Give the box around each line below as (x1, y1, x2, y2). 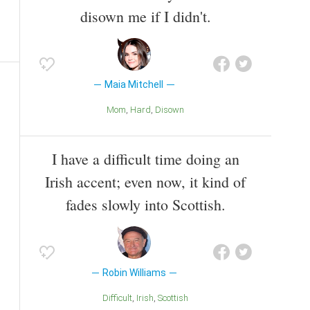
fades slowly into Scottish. (65, 194, 226, 215)
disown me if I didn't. (80, 6, 211, 26)
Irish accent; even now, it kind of (45, 171, 246, 192)
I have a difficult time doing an (51, 148, 239, 169)
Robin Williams (102, 266, 166, 278)
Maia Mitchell (104, 78, 164, 90)
